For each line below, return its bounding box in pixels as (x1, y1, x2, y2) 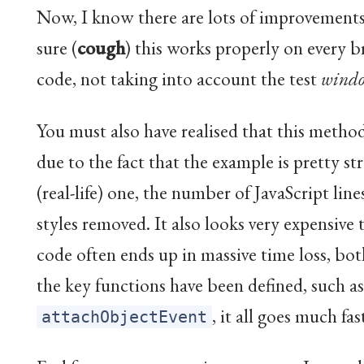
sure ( (37, 34, 77, 60)
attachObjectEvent (41, 306, 208, 327)
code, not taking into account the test (37, 65, 321, 91)
